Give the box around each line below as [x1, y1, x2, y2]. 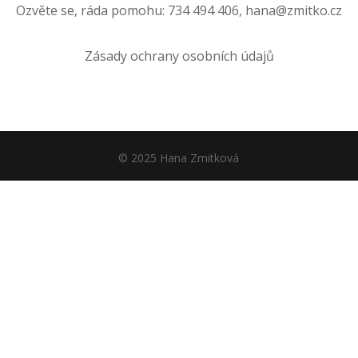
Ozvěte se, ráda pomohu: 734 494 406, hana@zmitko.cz [16, 2, 342, 19]
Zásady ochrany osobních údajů [84, 47, 274, 65]
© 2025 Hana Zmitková [118, 150, 240, 165]
